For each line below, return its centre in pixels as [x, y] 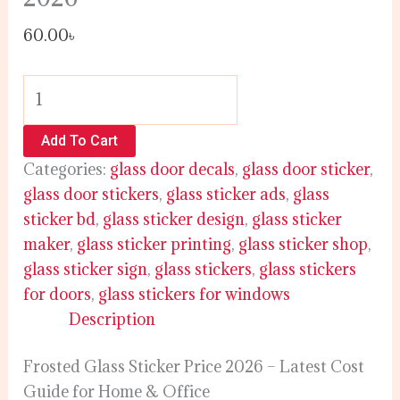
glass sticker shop [304, 244]
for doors [58, 294]
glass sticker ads [226, 194]
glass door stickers [92, 194]
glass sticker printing [154, 244]
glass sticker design [174, 219]
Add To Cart [80, 140]
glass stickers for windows [195, 294]
